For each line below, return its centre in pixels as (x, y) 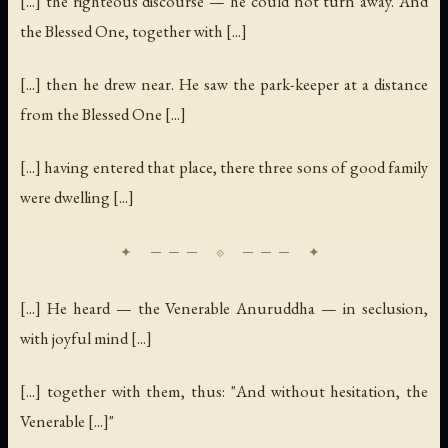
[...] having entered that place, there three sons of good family (224, 166)
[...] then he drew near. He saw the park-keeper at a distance (224, 83)
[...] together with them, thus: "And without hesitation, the (224, 390)
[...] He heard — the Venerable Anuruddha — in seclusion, (224, 307)
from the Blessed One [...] (103, 113)
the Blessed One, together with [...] (133, 30)
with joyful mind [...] (86, 337)
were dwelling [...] (77, 196)
